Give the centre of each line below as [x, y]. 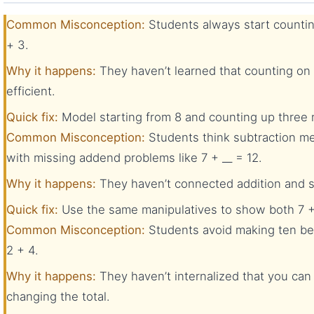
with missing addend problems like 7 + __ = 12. [134, 157]
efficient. [31, 91]
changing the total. [58, 296]
